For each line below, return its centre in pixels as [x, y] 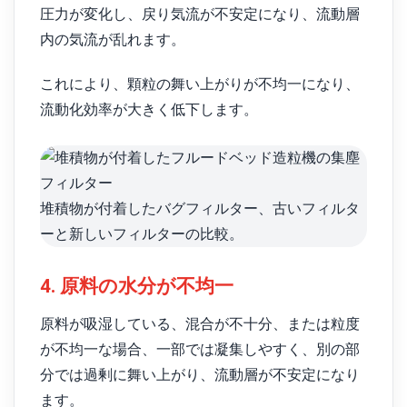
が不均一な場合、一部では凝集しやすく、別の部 [200, 350]
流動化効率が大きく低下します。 [149, 109]
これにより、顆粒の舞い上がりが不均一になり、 [200, 84]
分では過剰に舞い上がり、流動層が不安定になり [200, 375]
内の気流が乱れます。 [113, 39]
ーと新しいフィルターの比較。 [142, 233]
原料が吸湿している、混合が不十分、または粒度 [200, 324]
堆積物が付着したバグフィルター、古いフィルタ [200, 208]
